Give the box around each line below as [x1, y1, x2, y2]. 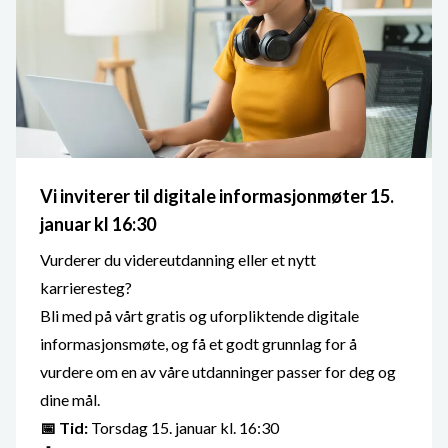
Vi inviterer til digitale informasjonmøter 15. [40, 184, 394, 207]
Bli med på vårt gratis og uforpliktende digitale [40, 305, 359, 325]
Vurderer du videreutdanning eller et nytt [40, 249, 316, 269]
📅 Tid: [40, 417, 88, 437]
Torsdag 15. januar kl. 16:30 [88, 417, 279, 437]
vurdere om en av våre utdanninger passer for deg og [40, 361, 396, 381]
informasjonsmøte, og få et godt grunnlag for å [40, 333, 357, 353]
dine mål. [40, 389, 100, 409]
